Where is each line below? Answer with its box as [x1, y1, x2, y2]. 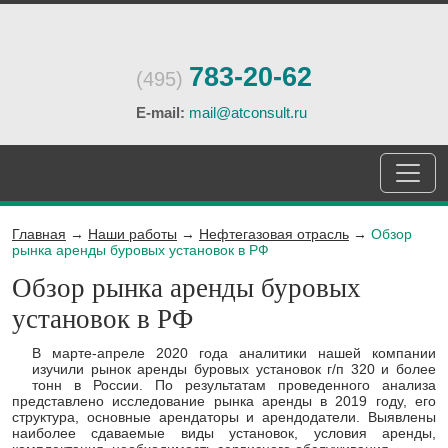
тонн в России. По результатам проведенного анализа [32, 377, 436, 393]
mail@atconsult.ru [189, 104, 307, 121]
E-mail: [136, 104, 185, 121]
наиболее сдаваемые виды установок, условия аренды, [12, 425, 436, 441]
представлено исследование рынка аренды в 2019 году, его [12, 393, 436, 409]
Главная [12, 226, 66, 242]
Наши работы [88, 226, 177, 242]
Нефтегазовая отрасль [199, 226, 349, 242]
